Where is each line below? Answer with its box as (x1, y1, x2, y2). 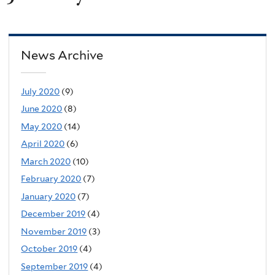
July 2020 (21, 86, 60, 96)
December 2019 (21, 209, 86, 219)
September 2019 (21, 261, 88, 271)
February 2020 (21, 174, 82, 184)
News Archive (21, 48, 104, 63)
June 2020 (21, 104, 63, 114)
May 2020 (21, 121, 63, 131)
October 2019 (21, 244, 78, 254)
